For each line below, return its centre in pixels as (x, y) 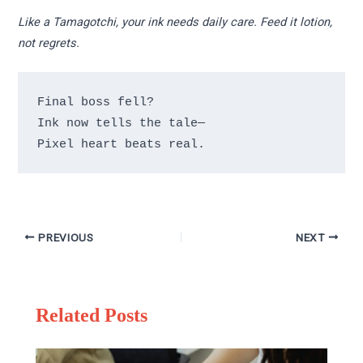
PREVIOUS (64, 237)
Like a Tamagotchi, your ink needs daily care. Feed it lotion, (175, 22)
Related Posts (92, 316)
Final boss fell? (95, 102)
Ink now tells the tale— (121, 123)
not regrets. (49, 43)
